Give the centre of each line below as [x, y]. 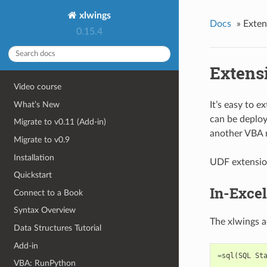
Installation [34, 157]
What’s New [37, 104]
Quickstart [33, 175]
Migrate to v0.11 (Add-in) [60, 122]
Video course [38, 87]
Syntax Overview [45, 210]
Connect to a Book [49, 193]
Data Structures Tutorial [58, 228]
